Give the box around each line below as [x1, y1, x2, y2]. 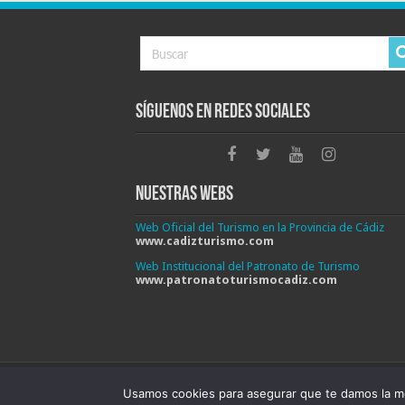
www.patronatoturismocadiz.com [135, 272, 337, 287]
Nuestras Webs [135, 184, 233, 205]
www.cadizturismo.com [135, 233, 274, 248]
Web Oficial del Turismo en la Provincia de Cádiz [135, 220, 384, 234]
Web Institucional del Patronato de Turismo [135, 259, 360, 273]
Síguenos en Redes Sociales [135, 101, 310, 123]
